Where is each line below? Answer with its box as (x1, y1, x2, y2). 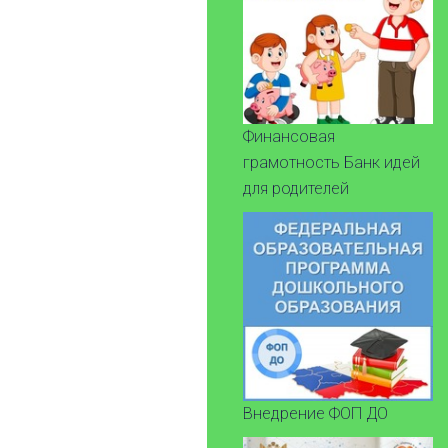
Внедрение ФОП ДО (243, 403, 388, 423)
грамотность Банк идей (243, 153, 420, 173)
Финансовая (243, 127, 335, 147)
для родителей (243, 179, 349, 199)
